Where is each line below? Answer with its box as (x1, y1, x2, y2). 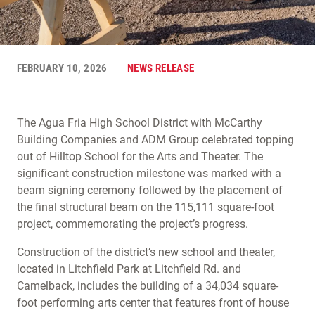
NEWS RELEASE (127, 62, 195, 75)
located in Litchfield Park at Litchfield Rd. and (17, 262, 241, 276)
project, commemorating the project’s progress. (17, 217, 251, 231)
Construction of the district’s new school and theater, (17, 245, 275, 259)
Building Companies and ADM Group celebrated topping (17, 133, 294, 146)
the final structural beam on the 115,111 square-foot (17, 200, 274, 214)
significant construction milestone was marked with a (17, 167, 281, 180)
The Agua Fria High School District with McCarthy (17, 116, 262, 129)
